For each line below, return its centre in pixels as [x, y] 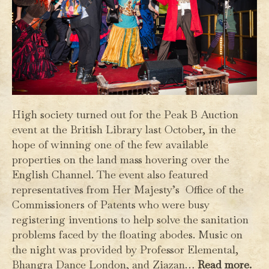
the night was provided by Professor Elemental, [125, 249]
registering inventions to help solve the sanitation [130, 219]
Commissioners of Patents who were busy [111, 204]
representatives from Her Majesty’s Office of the [128, 189]
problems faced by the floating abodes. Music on [127, 234]
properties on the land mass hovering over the [121, 159]
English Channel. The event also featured [110, 174]
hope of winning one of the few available [110, 144]
